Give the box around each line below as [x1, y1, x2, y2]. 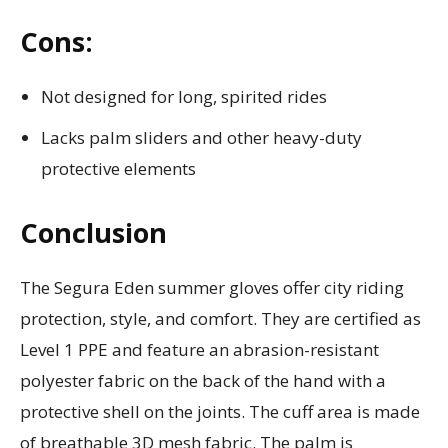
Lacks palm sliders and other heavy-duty [41, 125, 362, 149]
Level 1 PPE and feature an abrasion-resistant [20, 337, 379, 361]
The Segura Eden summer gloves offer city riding [20, 275, 404, 299]
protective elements [41, 156, 196, 180]
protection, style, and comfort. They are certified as [20, 306, 421, 330]
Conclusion [20, 213, 167, 251]
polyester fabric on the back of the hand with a [20, 368, 386, 392]
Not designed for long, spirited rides [41, 84, 327, 108]
